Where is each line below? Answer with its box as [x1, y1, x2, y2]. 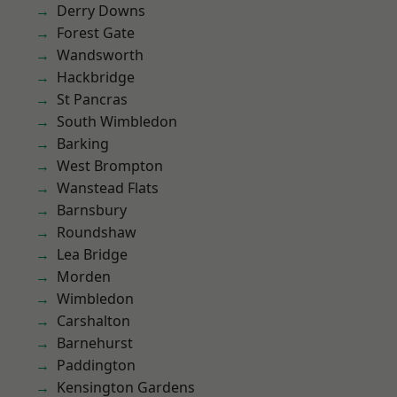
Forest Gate [57, 23, 135, 43]
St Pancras [57, 90, 128, 109]
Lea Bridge [57, 245, 128, 264]
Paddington [57, 355, 136, 375]
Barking [57, 134, 109, 153]
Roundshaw [57, 222, 136, 242]
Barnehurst [57, 333, 133, 353]
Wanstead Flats [57, 178, 159, 198]
